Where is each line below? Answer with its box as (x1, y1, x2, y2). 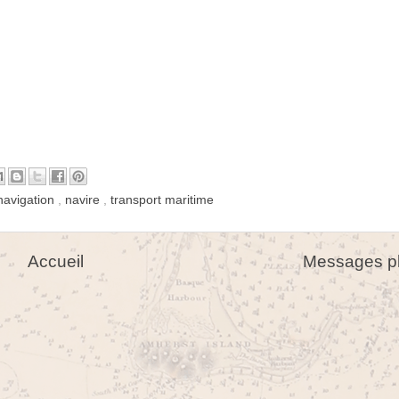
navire (65, 192, 103, 207)
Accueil (27, 251, 84, 271)
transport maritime (110, 192, 214, 207)
